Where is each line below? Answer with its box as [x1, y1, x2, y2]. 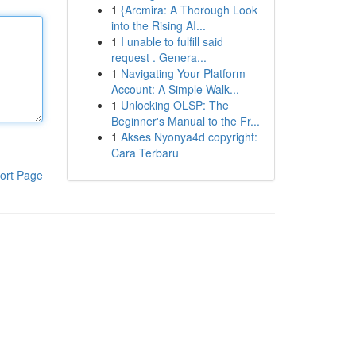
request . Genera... [110, 49, 207, 65]
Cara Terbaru [110, 145, 179, 161]
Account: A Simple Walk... [110, 81, 239, 97]
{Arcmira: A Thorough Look [120, 2, 257, 17]
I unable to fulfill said [120, 33, 223, 49]
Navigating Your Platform [120, 65, 246, 81]
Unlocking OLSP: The [120, 97, 229, 113]
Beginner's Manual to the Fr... [110, 113, 260, 129]
